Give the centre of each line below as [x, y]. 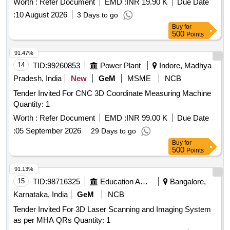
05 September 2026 [48, 131]
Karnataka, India [41, 195]
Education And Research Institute [144, 182]
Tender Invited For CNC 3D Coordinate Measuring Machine [112, 93]
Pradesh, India [37, 79]
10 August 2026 [41, 15]
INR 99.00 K [147, 118]
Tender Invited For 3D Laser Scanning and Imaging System [112, 209]
